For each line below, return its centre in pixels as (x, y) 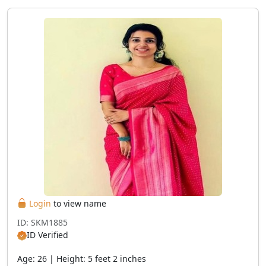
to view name (79, 203)
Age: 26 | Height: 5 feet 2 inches (82, 259)
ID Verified (47, 235)
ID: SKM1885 (42, 222)
